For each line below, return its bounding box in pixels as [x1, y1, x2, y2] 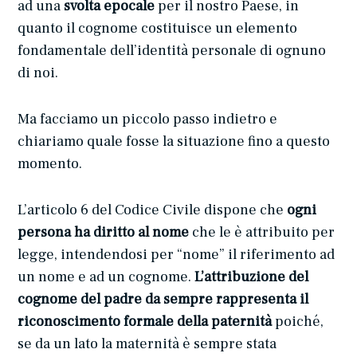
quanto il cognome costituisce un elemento [18, 19, 298, 38]
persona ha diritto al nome [18, 223, 193, 242]
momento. [18, 155, 83, 174]
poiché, [272, 312, 324, 331]
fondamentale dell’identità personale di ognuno [18, 41, 327, 61]
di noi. [18, 64, 59, 83]
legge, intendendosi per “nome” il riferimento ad [18, 245, 335, 265]
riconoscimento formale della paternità [18, 312, 273, 331]
